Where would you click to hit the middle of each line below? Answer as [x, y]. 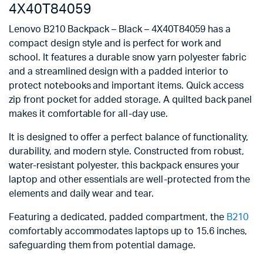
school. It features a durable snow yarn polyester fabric [128, 58]
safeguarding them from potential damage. [102, 245]
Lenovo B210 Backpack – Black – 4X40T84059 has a [120, 29]
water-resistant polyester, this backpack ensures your [124, 166]
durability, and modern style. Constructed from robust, [127, 151]
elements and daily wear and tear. [82, 194]
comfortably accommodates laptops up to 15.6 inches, [128, 231]
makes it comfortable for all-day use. [88, 114]
